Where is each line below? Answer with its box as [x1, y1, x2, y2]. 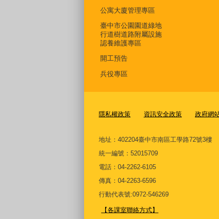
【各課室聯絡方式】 [101, 206, 158, 214]
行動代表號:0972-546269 [99, 190, 169, 198]
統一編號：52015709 [99, 149, 158, 157]
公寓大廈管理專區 [100, 6, 155, 14]
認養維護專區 [100, 39, 141, 47]
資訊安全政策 [143, 110, 182, 118]
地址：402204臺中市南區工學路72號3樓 [99, 135, 212, 143]
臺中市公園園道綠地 [100, 21, 162, 29]
